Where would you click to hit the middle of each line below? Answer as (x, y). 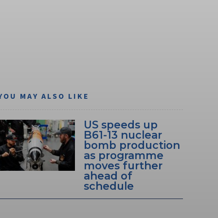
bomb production (132, 145)
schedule (109, 186)
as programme (123, 155)
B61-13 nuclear (123, 135)
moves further (123, 165)
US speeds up (120, 124)
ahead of (108, 175)
